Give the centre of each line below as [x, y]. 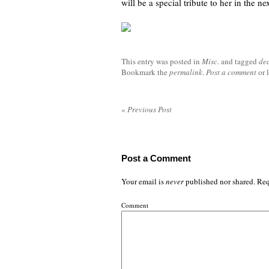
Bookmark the [145, 72]
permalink [186, 72]
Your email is [144, 181]
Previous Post [149, 109]
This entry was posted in [162, 61]
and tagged [239, 61]
